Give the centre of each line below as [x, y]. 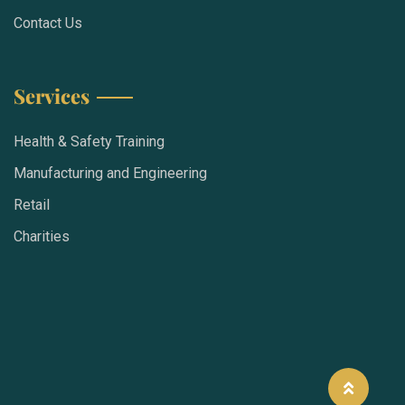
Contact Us [48, 24]
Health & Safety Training [89, 142]
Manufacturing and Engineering [110, 174]
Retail [32, 205]
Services [52, 96]
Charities [42, 237]
